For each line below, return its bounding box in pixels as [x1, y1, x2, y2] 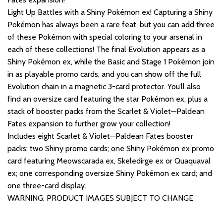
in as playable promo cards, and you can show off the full [7, 69, 201, 79]
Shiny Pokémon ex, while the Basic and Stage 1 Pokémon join [7, 56, 215, 66]
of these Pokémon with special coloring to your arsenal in [7, 32, 202, 42]
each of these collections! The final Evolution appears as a [7, 44, 205, 54]
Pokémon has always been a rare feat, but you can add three [7, 19, 215, 29]
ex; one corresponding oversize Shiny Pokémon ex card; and [7, 168, 212, 178]
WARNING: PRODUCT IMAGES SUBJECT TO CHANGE [7, 193, 193, 203]
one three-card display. [7, 180, 86, 190]
